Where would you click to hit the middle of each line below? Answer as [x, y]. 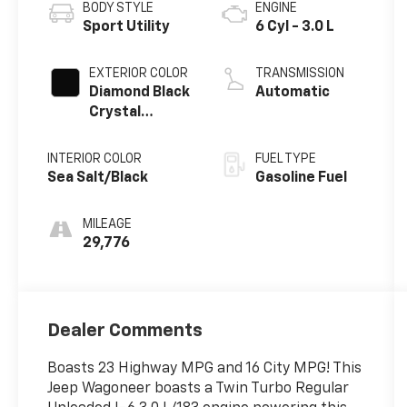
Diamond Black [140, 93]
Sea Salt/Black [98, 179]
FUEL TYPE [285, 159]
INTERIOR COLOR [95, 159]
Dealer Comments [125, 331]
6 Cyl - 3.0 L [294, 28]
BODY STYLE [119, 9]
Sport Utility [127, 28]
